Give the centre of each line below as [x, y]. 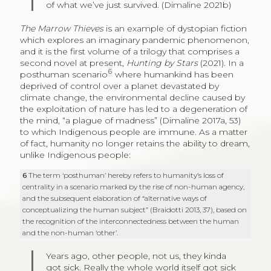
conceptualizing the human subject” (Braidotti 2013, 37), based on [135, 209]
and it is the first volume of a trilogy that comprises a [129, 51]
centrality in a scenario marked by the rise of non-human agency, [134, 186]
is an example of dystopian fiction [175, 28]
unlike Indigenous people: [75, 155]
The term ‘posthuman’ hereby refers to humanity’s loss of [126, 175]
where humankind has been [173, 74]
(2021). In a [220, 63]
